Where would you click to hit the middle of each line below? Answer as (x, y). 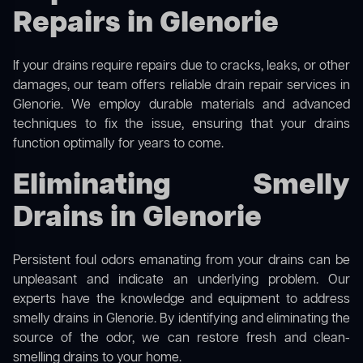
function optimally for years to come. (118, 145)
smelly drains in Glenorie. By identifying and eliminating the (181, 320)
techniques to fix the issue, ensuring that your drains (181, 125)
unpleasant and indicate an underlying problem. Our (181, 281)
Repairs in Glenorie (146, 24)
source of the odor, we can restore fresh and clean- (181, 339)
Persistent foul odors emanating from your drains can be (181, 261)
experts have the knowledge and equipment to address (181, 300)
